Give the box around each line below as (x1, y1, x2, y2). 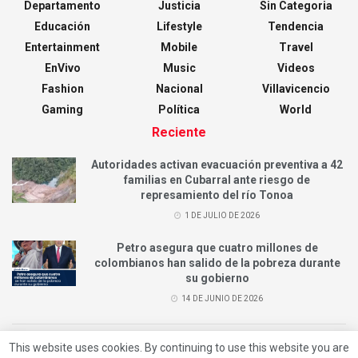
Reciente (152, 124, 206, 140)
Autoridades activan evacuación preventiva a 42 (91, 157, 343, 171)
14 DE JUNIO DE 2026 (180, 293, 263, 303)
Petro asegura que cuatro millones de (116, 241, 318, 254)
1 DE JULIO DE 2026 (183, 210, 260, 220)
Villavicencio (261, 82, 330, 95)
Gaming (42, 102, 83, 116)
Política (158, 102, 200, 116)
